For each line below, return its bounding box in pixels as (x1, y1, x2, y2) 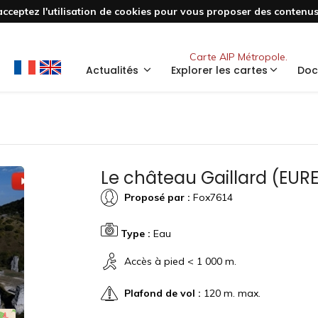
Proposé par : (124, 190, 190, 204)
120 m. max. (200, 286, 261, 300)
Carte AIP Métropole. (190, 50, 287, 63)
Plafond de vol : (124, 286, 201, 300)
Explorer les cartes (171, 63, 268, 77)
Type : (120, 227, 150, 240)
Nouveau (199, 26, 278, 50)
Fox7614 (190, 190, 233, 204)
